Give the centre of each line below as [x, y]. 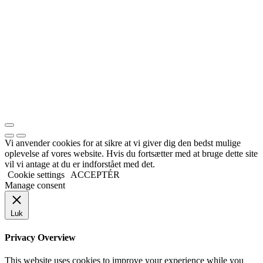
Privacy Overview [40, 237]
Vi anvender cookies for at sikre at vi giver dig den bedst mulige [123, 143]
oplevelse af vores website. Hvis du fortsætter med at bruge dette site [131, 154]
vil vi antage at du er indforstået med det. [80, 164]
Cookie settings [36, 175]
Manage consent [35, 186]
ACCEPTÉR [95, 175]
